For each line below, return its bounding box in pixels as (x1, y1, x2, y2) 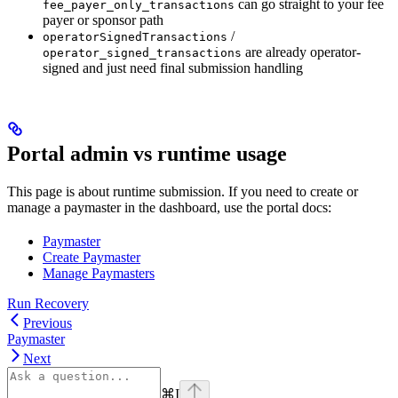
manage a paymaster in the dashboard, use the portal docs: (7, 199, 331, 215)
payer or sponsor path (43, 12, 163, 28)
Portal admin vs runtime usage (7, 141, 287, 165)
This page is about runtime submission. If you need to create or (7, 183, 358, 199)
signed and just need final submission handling (43, 60, 303, 76)
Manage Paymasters (43, 265, 155, 281)
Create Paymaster (43, 249, 140, 265)
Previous (23, 314, 72, 330)
